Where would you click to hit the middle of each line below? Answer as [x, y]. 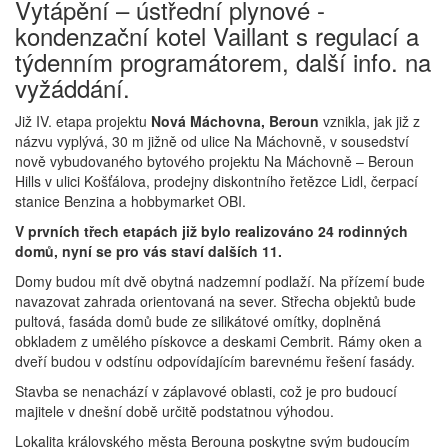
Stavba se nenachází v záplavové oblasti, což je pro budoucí [206, 390]
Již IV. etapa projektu [81, 120]
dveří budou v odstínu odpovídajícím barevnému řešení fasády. [215, 360]
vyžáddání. [72, 87]
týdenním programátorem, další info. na [223, 61]
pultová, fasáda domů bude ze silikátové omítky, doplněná [198, 320]
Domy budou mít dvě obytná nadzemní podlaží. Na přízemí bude [220, 280]
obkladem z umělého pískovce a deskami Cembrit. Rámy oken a [218, 340]
